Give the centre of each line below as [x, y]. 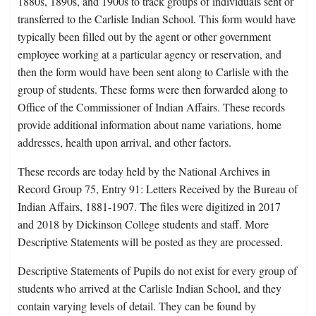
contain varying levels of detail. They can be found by [137, 306]
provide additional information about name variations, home [150, 125]
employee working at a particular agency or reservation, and [150, 54]
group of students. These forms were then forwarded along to [153, 90]
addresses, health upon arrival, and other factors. [126, 142]
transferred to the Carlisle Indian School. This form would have [157, 19]
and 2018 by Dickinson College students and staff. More [143, 224]
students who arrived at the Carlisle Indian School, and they [150, 288]
